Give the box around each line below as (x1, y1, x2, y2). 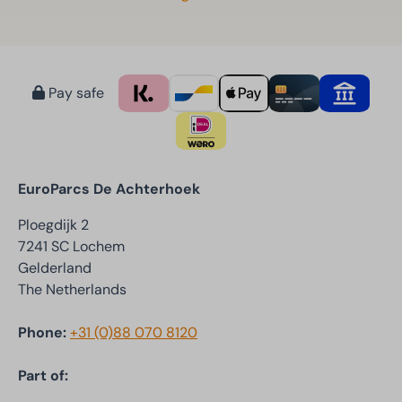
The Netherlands (18, 280, 127, 299)
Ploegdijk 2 (18, 215, 89, 234)
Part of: (18, 366, 68, 385)
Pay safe (45, 83, 104, 102)
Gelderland (18, 258, 92, 277)
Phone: (18, 323, 70, 342)
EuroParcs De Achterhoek (18, 179, 200, 198)
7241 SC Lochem (18, 237, 125, 256)
